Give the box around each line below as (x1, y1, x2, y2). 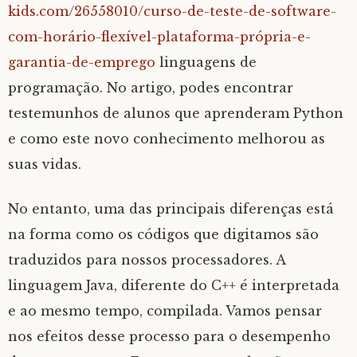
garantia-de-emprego (8, 53, 155, 70)
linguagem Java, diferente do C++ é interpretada (8, 277, 339, 293)
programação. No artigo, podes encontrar (8, 79, 293, 96)
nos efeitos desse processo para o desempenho (8, 328, 331, 344)
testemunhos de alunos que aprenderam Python (8, 104, 343, 121)
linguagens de (155, 53, 257, 70)
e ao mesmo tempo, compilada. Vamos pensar (8, 302, 322, 319)
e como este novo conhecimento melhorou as (8, 130, 325, 147)
